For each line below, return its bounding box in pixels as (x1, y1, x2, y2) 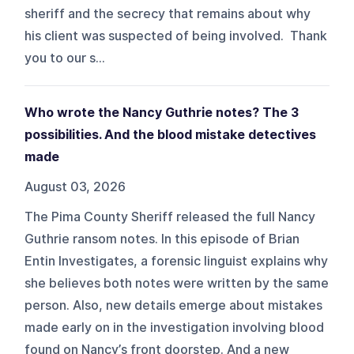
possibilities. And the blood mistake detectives (24, 126, 317, 142)
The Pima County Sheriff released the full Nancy (24, 209, 316, 224)
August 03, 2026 (24, 179, 126, 194)
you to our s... (24, 50, 106, 66)
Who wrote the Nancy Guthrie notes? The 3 (24, 104, 299, 120)
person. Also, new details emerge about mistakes (24, 297, 323, 313)
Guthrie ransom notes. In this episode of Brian (24, 231, 300, 247)
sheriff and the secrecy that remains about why (24, 6, 311, 21)
